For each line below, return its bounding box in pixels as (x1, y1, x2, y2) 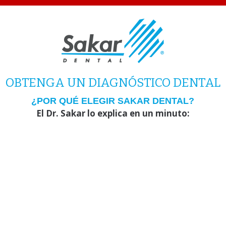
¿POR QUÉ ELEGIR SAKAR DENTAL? (31, 95, 195, 106)
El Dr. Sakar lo (36, 107, 97, 119)
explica (97, 107, 128, 119)
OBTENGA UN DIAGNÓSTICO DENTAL (6, 76, 220, 90)
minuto (155, 107, 187, 119)
